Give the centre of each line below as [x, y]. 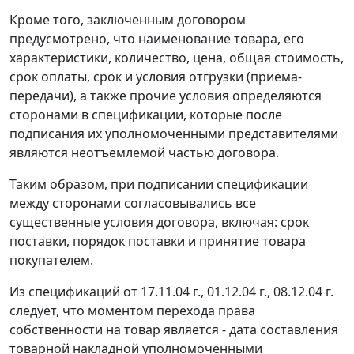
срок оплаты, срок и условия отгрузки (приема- [156, 77]
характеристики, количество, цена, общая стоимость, [177, 58]
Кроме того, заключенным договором [128, 20]
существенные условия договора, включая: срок [159, 222]
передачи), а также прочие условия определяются [166, 96]
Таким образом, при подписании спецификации [159, 185]
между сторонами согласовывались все [133, 203]
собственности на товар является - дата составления [174, 330]
